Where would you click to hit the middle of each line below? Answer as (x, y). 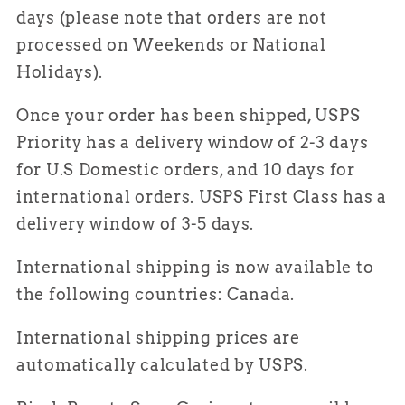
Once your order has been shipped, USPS (188, 115)
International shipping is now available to (195, 267)
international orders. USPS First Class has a (202, 196)
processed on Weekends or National (171, 44)
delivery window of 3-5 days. (136, 223)
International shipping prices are (158, 337)
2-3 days (334, 142)
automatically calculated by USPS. (165, 364)
